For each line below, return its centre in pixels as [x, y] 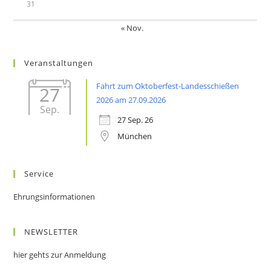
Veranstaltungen [59, 63]
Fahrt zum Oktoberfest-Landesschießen [168, 86]
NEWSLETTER [51, 232]
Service [39, 174]
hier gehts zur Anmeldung [60, 255]
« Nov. [132, 28]
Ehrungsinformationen [54, 197]
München [135, 136]
